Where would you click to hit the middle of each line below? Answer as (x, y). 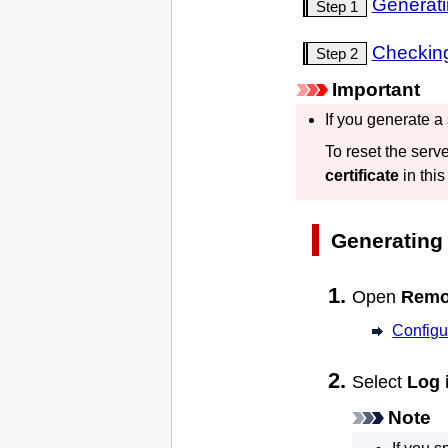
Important (376, 90)
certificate (361, 176)
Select (379, 381)
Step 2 (336, 53)
